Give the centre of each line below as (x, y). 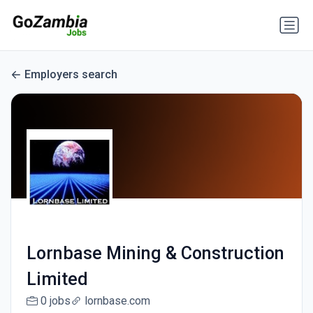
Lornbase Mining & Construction (155, 254)
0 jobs (55, 301)
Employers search (71, 75)
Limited (57, 279)
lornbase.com (117, 301)
